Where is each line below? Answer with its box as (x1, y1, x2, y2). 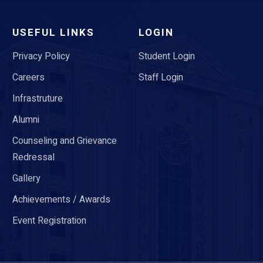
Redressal (12, 150, 55, 165)
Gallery (12, 171, 41, 186)
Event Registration (12, 214, 86, 228)
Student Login (138, 49, 195, 64)
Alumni (12, 113, 39, 127)
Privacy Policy (12, 49, 70, 64)
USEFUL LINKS (12, 25, 95, 41)
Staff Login (138, 70, 183, 85)
